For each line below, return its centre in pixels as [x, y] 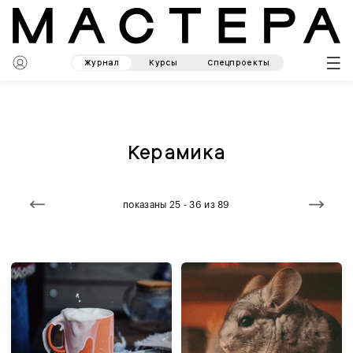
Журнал [102, 62]
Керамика [176, 152]
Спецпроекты [239, 62]
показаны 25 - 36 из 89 [176, 204]
